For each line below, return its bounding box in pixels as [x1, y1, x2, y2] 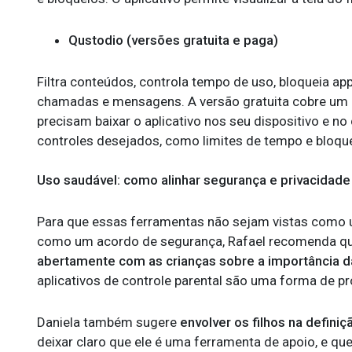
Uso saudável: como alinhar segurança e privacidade [37, 172, 350, 188]
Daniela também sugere [37, 314, 180, 330]
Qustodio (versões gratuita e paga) [68, 32, 278, 48]
